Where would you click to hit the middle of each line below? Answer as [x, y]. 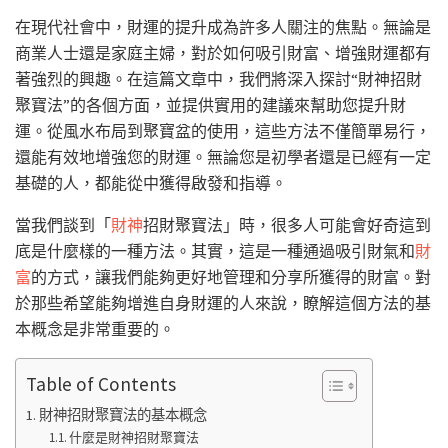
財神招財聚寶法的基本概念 [122, 415]
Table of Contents [101, 383]
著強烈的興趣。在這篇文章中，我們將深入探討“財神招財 [218, 79]
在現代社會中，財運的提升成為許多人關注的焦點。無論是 [223, 27]
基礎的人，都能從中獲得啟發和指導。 [151, 183]
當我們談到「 [63, 225]
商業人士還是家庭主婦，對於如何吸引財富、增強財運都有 [223, 53]
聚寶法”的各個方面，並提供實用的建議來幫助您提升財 [210, 105]
